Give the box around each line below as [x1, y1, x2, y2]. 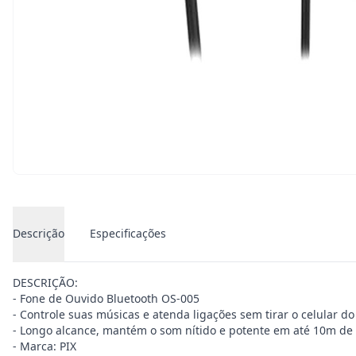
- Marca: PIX [13, 339, 76, 354]
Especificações [90, 226, 166, 241]
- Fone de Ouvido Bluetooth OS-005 [13, 291, 199, 306]
